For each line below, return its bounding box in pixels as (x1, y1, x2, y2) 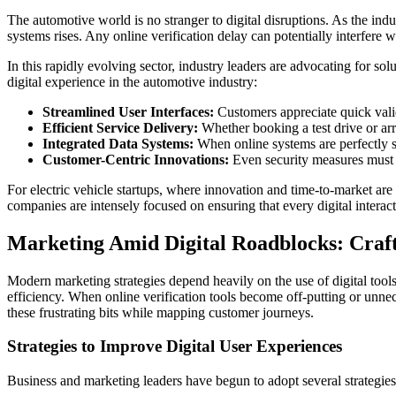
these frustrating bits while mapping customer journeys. (7, 304, 314, 320)
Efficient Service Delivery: (42, 119, 198, 135)
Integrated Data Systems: (42, 135, 194, 151)
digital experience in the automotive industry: (7, 73, 257, 89)
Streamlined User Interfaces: (42, 103, 214, 119)
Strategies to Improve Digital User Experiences (7, 337, 342, 356)
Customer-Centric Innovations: (42, 151, 229, 167)
